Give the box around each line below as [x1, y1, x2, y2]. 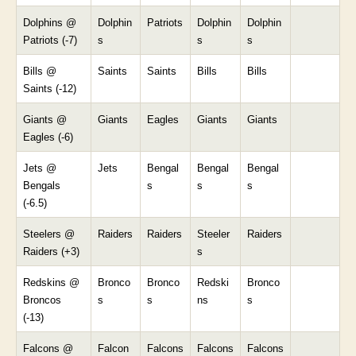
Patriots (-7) [23, 33, 77, 46]
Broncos [23, 293, 61, 306]
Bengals [23, 179, 60, 192]
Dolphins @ [23, 16, 76, 29]
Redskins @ [23, 276, 79, 288]
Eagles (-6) [23, 130, 73, 143]
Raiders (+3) [23, 245, 79, 257]
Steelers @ [23, 227, 75, 240]
